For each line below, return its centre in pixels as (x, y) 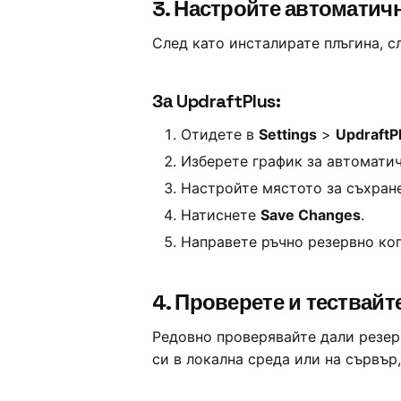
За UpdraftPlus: (216, 102)
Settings (287, 135)
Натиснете (220, 215)
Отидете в (219, 135)
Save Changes (310, 215)
